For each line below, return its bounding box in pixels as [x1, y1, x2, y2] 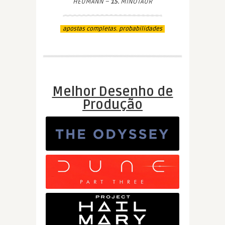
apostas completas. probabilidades [63, 25, 162, 33]
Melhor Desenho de [52, 84, 173, 100]
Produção [82, 97, 143, 113]
